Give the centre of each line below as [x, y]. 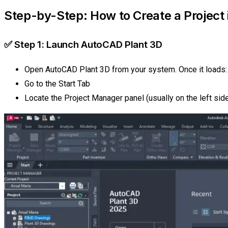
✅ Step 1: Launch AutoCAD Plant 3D [83, 45]
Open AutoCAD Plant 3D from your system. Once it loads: [126, 70]
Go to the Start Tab [57, 84]
